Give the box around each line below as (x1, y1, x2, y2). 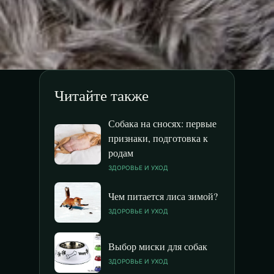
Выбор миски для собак (108, 240, 207, 253)
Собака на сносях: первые (108, 117, 217, 130)
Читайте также (54, 85, 149, 105)
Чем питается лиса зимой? (108, 190, 218, 202)
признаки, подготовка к (108, 131, 208, 144)
